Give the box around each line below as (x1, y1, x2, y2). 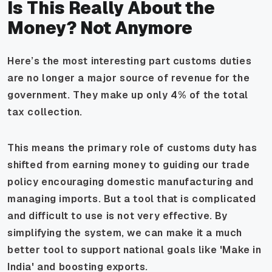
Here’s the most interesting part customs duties (7, 54, 252, 67)
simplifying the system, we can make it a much (7, 226, 243, 239)
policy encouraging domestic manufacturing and (7, 175, 254, 188)
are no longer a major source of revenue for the (7, 71, 250, 84)
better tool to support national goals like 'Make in (7, 243, 262, 256)
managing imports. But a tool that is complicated (7, 192, 256, 205)
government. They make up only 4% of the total (7, 88, 249, 101)
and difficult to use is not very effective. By (7, 209, 228, 222)
